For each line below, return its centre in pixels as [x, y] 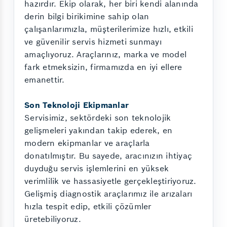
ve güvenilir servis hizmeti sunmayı [93, 41]
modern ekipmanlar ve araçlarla [87, 143]
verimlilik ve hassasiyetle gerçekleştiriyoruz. [110, 181]
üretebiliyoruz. [53, 219]
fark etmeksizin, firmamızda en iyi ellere [103, 67]
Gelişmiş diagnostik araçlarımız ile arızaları [108, 193]
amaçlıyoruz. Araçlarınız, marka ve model [105, 54]
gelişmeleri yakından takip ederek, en [99, 130]
